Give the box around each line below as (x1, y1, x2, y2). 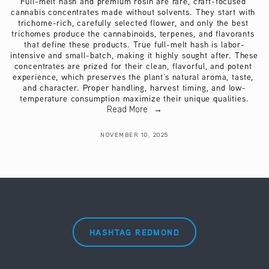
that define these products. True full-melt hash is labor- (24, 38, 245, 50)
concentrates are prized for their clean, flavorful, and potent (14, 60, 252, 71)
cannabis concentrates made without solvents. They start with (10, 6, 256, 17)
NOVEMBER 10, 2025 (100, 131, 169, 139)
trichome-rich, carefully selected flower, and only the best (17, 17, 249, 28)
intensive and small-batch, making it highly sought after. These (10, 49, 258, 61)
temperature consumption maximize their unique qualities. (20, 92, 249, 104)
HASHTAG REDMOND (89, 226, 180, 238)
